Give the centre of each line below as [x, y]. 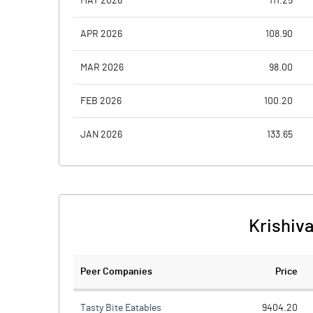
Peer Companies [116, 272]
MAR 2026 [102, 67]
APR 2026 [101, 34]
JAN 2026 [101, 135]
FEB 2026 [101, 101]
